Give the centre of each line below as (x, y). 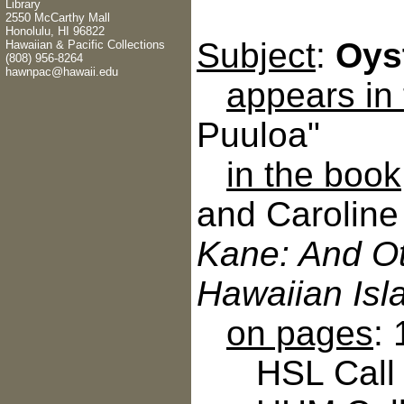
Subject (256, 55)
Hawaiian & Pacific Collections (85, 45)
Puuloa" (258, 135)
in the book (314, 174)
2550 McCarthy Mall (58, 18)
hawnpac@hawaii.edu (62, 72)
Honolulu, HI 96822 (55, 31)
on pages (300, 333)
